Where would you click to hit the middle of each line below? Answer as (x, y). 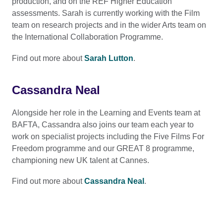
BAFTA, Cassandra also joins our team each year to (103, 124)
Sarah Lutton (109, 58)
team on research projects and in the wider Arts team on (109, 25)
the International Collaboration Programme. (87, 37)
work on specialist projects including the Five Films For (108, 136)
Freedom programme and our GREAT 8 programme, (103, 148)
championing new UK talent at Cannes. (81, 160)
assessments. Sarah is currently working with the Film (106, 13)
